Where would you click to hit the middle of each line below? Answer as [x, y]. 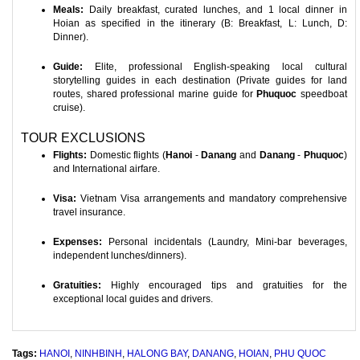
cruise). [69, 108]
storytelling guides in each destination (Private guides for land [200, 80]
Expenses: [78, 242]
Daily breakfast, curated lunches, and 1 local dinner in [215, 10]
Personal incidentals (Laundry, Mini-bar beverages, [225, 242]
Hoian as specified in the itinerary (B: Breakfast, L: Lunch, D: [200, 23]
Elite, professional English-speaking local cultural [215, 67]
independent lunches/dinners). [120, 256]
